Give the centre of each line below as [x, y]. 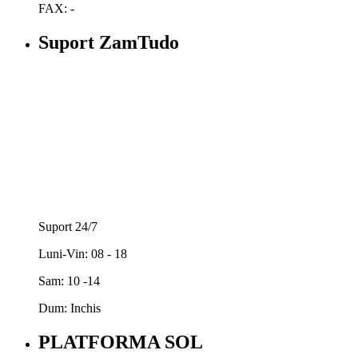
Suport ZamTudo [109, 42]
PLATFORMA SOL [121, 342]
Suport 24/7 [68, 226]
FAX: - [56, 9]
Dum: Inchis [70, 308]
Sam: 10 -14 [69, 280]
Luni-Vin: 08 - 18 [83, 253]
